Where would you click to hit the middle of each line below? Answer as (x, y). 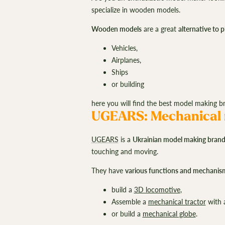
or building (129, 84)
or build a (127, 214)
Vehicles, (125, 48)
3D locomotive (157, 190)
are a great (160, 29)
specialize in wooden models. (137, 10)
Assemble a (130, 202)
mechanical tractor (177, 202)
